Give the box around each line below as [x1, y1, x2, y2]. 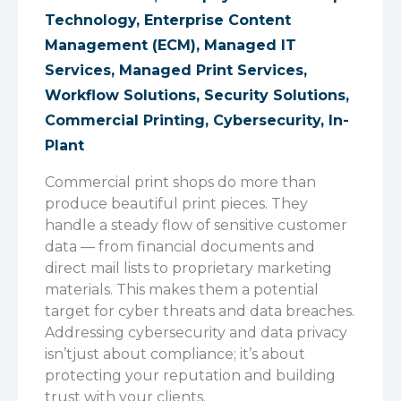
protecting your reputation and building [45, 367, 336, 384]
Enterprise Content [144, 12, 291, 29]
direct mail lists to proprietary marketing [45, 260, 332, 277]
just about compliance [73, 346, 234, 363]
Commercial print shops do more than [45, 174, 316, 191]
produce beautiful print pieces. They [45, 195, 308, 212]
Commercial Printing [45, 112, 205, 129]
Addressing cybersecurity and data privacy [45, 324, 347, 341]
